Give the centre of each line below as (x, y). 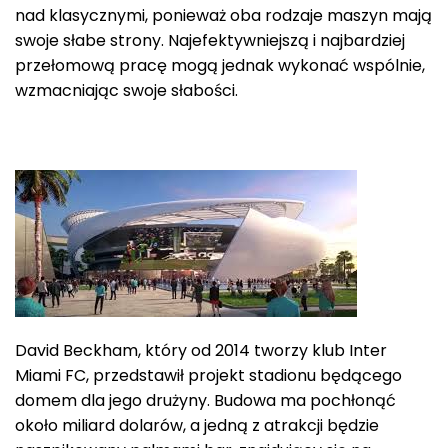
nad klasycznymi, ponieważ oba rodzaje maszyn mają (223, 16)
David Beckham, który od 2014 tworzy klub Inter (201, 350)
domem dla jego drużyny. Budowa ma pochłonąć (205, 400)
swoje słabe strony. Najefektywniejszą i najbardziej (210, 41)
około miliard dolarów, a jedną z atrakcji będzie (197, 425)
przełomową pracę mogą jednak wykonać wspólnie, (220, 66)
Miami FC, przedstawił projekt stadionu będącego (208, 375)
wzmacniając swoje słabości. (126, 91)
